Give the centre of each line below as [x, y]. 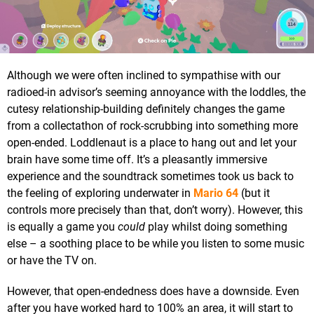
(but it [254, 193]
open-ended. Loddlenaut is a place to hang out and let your [152, 142]
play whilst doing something [216, 226]
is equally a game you [62, 226]
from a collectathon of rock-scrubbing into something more [152, 125]
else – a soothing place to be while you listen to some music [156, 243]
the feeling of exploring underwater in [100, 193]
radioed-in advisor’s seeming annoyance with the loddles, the [156, 92]
